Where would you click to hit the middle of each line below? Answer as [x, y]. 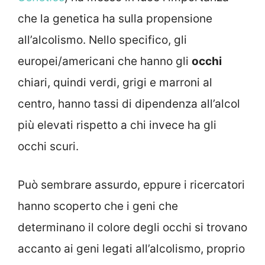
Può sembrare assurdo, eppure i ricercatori [131, 185]
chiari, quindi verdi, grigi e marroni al [115, 83]
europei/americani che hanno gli [105, 62]
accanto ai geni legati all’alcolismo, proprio [131, 248]
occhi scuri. [48, 147]
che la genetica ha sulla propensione [115, 19]
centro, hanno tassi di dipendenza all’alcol [129, 104]
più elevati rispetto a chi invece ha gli [117, 125]
